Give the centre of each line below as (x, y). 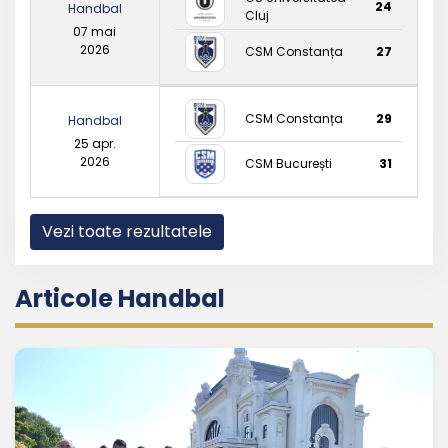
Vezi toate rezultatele (127, 231)
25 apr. (94, 143)
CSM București (288, 163)
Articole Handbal (120, 298)
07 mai (95, 31)
